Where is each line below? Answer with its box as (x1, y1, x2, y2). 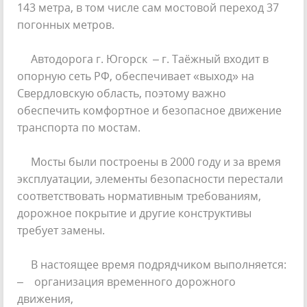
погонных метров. (17, 17, 114, 33)
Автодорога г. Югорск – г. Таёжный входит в (17, 51, 269, 67)
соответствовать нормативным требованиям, (17, 188, 261, 204)
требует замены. (17, 223, 105, 238)
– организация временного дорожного (17, 274, 236, 290)
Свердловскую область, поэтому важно (17, 86, 226, 101)
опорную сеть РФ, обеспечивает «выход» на (17, 69, 254, 84)
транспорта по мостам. (17, 120, 140, 136)
